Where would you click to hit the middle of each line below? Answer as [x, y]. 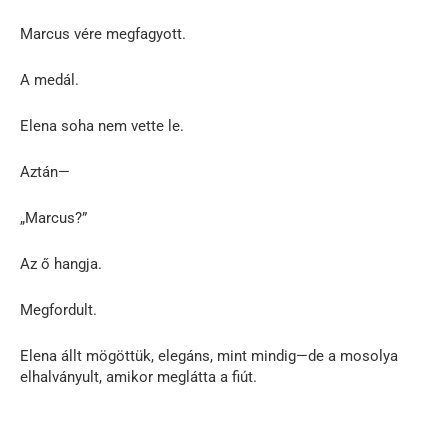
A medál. [49, 79]
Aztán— [45, 171]
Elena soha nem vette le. [102, 125]
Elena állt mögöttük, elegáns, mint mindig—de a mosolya [209, 355]
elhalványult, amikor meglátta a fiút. [138, 376]
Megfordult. [58, 309]
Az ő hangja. [61, 263]
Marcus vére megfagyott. [103, 33]
